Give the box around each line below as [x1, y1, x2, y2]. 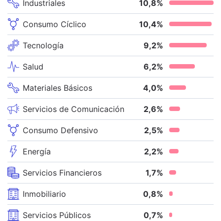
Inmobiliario [23, 188, 66, 199]
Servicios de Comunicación [23, 104, 124, 114]
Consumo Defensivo [23, 125, 98, 135]
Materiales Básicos [23, 82, 92, 93]
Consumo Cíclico [23, 19, 86, 29]
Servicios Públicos [23, 210, 91, 220]
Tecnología [23, 40, 64, 50]
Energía [23, 146, 51, 156]
